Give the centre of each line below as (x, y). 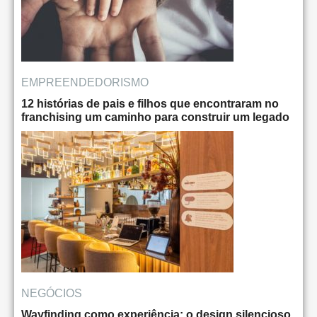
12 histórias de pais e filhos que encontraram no (150, 104)
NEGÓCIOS (52, 294)
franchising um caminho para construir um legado (155, 117)
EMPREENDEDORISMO (85, 83)
